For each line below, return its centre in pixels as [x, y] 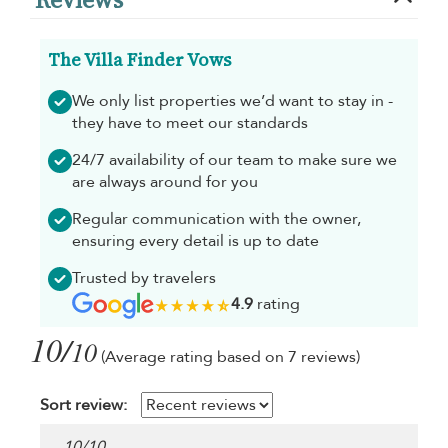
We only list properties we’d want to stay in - [232, 101]
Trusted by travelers [144, 278]
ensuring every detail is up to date [195, 241]
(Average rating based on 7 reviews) [230, 357]
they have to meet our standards [190, 123]
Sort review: [83, 405]
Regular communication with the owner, [216, 219]
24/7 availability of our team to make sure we [234, 160]
